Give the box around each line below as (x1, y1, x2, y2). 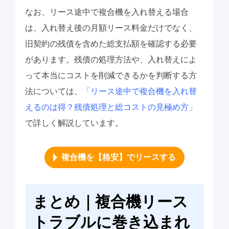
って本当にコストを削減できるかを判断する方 (25, 71, 197, 80)
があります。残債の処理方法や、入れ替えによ (25, 55, 197, 64)
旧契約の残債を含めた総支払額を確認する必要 (25, 39, 197, 49)
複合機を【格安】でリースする (61, 153, 176, 162)
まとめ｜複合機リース (32, 191, 188, 213)
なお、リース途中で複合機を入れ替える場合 (25, 8, 189, 17)
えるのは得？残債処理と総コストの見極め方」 (25, 103, 197, 112)
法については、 (25, 87, 82, 96)
